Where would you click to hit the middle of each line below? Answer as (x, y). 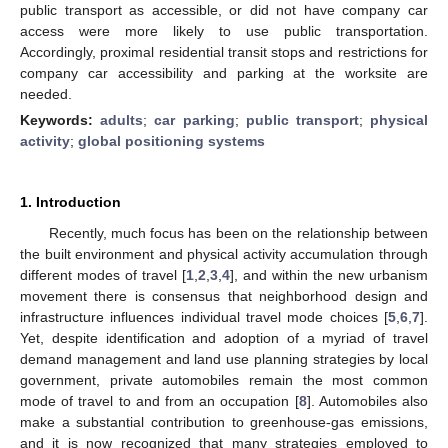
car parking (194, 119)
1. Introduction (70, 201)
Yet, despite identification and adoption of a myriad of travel (224, 337)
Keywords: (60, 119)
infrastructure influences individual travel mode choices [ (204, 316)
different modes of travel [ (103, 274)
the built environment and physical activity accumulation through (224, 253)
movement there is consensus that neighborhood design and (224, 295)
